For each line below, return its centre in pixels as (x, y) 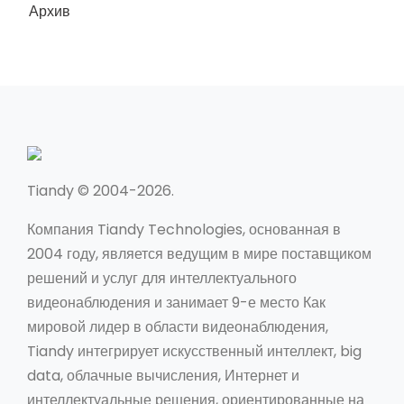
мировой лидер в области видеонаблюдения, (178, 327)
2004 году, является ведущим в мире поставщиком (199, 254)
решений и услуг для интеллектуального (162, 278)
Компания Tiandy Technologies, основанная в (184, 230)
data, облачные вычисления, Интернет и (163, 376)
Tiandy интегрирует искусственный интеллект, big (194, 351)
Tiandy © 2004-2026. (101, 191)
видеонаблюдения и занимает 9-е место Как (176, 303)
